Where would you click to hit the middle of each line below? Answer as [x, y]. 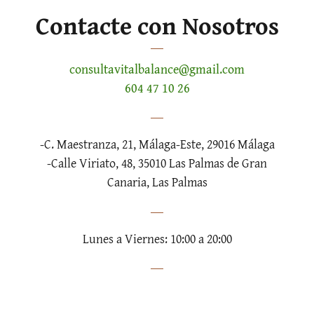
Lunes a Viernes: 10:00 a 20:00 [157, 238]
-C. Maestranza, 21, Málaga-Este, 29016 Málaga [157, 144]
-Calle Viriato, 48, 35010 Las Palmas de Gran [157, 163]
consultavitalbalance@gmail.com [157, 69]
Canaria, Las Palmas [157, 182]
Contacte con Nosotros [157, 25]
